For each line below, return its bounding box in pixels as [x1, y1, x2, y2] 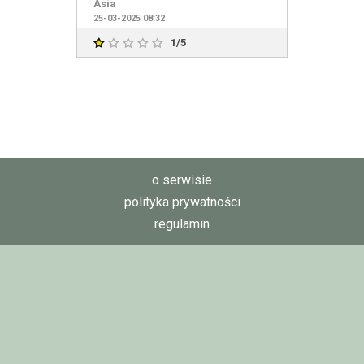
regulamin [154, 216, 210, 232]
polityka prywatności [123, 194, 240, 210]
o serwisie [152, 172, 212, 188]
